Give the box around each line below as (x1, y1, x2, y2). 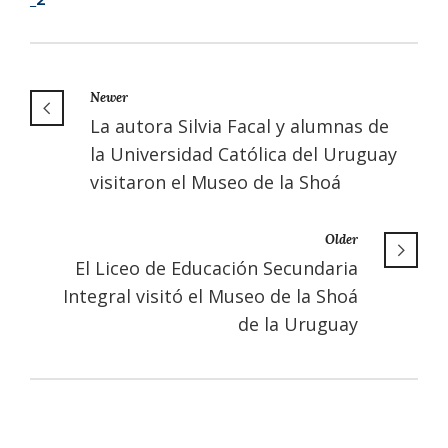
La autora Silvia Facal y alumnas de (90, 113, 389, 138)
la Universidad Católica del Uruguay (90, 141, 397, 166)
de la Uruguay (238, 311, 358, 336)
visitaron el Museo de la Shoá (90, 169, 341, 194)
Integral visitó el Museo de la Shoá (63, 283, 358, 308)
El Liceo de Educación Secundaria (75, 255, 358, 280)
